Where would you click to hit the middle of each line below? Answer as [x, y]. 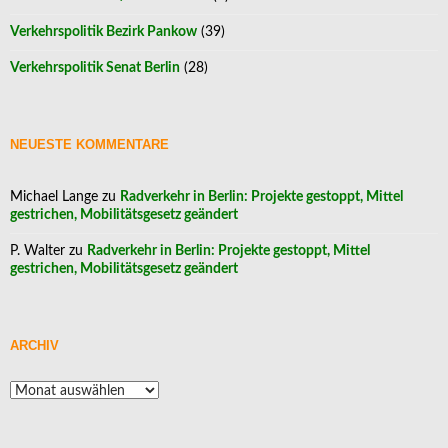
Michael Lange [54, 197]
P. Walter [37, 251]
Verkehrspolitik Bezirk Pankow [103, 32]
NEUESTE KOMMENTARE [89, 145]
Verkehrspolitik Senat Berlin [95, 68]
